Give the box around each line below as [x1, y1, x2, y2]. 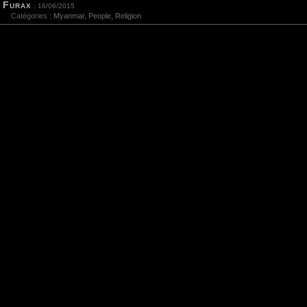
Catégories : [3, 12, 53, 21]
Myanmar [53, 12, 84, 21]
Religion [115, 12, 141, 21]
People [88, 12, 111, 21]
